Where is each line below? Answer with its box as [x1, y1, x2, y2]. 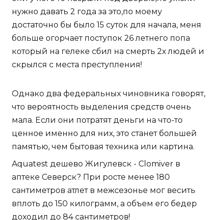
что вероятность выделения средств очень [12, 102, 191, 112]
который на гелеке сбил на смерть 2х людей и [12, 47, 204, 56]
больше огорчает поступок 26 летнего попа [12, 33, 190, 43]
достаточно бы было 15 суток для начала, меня [12, 20, 201, 30]
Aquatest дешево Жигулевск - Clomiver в [12, 159, 180, 169]
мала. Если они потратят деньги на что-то [12, 115, 183, 125]
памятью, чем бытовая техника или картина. [12, 142, 194, 152]
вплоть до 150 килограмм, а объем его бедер [12, 199, 197, 209]
